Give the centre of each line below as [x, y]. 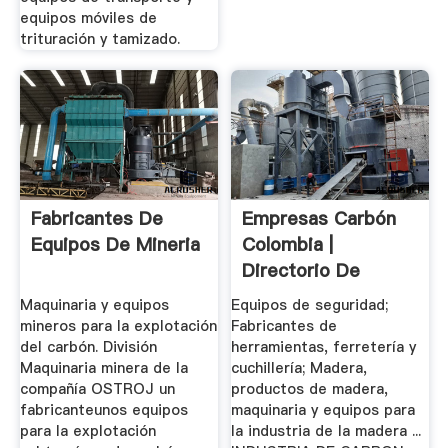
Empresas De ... [311, 296]
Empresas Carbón [319, 218]
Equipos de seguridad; [310, 305]
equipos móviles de [88, 18]
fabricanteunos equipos [103, 410]
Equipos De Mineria [115, 244]
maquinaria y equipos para [323, 410]
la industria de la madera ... [326, 431]
